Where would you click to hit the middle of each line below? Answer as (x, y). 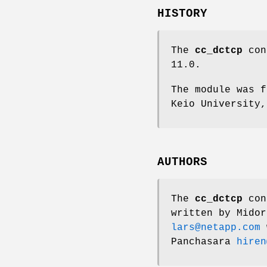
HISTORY (182, 14)
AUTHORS (182, 162)
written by (204, 213)
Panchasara (201, 242)
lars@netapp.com (216, 227)
